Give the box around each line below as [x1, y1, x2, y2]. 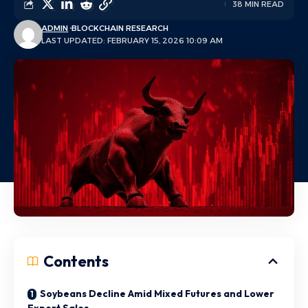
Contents [43, 251, 109, 271]
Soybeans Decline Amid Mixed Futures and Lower [40, 287, 274, 300]
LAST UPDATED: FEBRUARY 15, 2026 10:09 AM [41, 36, 223, 45]
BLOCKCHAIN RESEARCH [71, 23, 169, 33]
